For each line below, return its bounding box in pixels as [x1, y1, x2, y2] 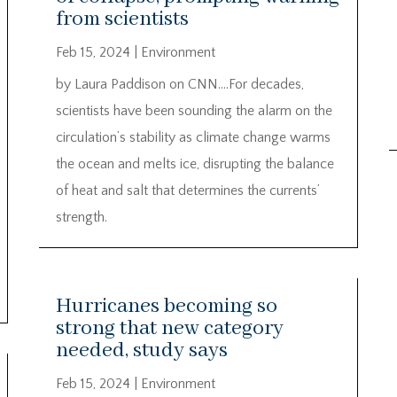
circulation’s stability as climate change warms [55, 128, 331, 145]
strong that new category [55, 315, 284, 342]
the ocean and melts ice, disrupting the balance [55, 155, 334, 172]
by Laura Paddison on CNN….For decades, [55, 75, 304, 92]
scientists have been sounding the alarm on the [55, 102, 332, 119]
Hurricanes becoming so [55, 293, 277, 320]
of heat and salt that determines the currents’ [55, 182, 319, 198]
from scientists [55, 5, 189, 32]
